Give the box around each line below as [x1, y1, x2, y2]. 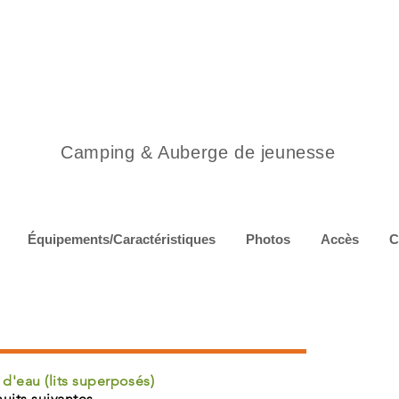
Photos [246, 232, 290, 247]
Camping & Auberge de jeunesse [61, 142, 336, 162]
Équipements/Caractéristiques [28, 232, 216, 247]
